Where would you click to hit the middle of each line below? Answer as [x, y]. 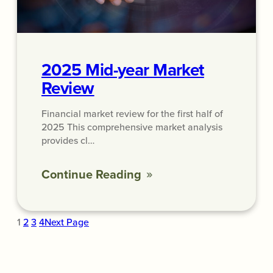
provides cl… [68, 140]
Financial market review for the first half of [132, 113]
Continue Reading [91, 174]
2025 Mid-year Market [123, 69]
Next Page [67, 222]
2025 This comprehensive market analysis [132, 127]
